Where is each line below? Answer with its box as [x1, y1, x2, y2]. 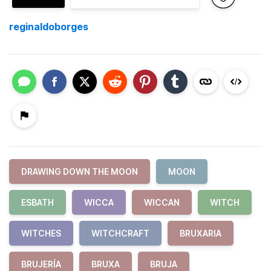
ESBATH [21, 197, 54, 207]
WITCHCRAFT [91, 228, 149, 238]
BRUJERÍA [21, 259, 61, 269]
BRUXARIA [180, 228, 221, 238]
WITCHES [21, 228, 61, 238]
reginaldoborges [9, 21, 88, 33]
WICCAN [144, 197, 180, 207]
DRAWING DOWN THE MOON [21, 166, 138, 177]
